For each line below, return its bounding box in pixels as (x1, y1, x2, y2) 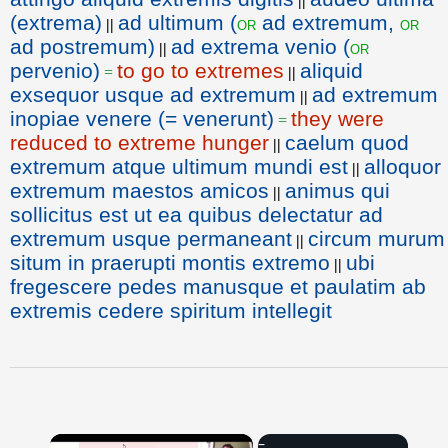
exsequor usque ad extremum (10, 83, 296, 106)
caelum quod (285, 131, 409, 154)
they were (291, 107, 384, 130)
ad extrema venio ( (171, 35, 350, 58)
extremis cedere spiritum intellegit (10, 299, 332, 322)
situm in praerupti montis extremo (10, 251, 330, 274)
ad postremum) (10, 35, 155, 58)
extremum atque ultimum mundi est (10, 155, 348, 178)
